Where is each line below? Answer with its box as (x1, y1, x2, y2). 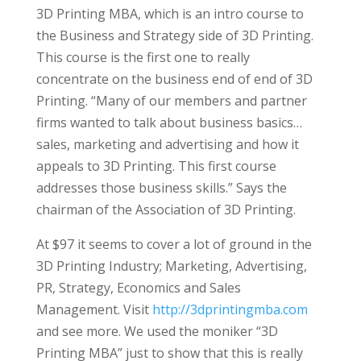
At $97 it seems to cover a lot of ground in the (35, 235, 312, 253)
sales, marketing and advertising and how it (35, 135, 299, 153)
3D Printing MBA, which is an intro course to (35, 5, 304, 23)
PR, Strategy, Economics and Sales (35, 279, 241, 297)
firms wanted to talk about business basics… (35, 114, 302, 131)
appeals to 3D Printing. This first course (35, 157, 276, 175)
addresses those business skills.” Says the (35, 179, 287, 197)
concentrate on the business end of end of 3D (35, 70, 313, 88)
